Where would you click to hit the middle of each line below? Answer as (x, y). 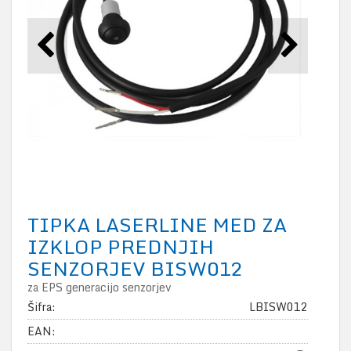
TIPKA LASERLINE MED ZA (157, 225)
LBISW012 (279, 307)
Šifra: (42, 307)
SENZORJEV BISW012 (135, 269)
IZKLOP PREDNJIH (121, 247)
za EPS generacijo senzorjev (100, 288)
